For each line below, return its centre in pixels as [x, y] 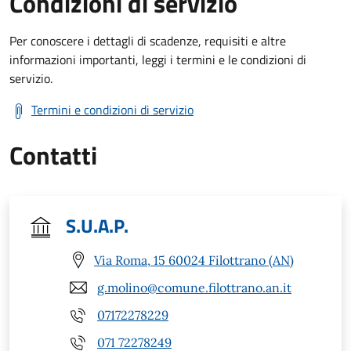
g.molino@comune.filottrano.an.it [194, 287]
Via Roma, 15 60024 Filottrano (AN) [194, 260]
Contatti [53, 156]
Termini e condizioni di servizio [112, 110]
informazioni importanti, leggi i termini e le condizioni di [158, 60]
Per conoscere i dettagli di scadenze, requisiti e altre [148, 41]
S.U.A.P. [97, 226]
